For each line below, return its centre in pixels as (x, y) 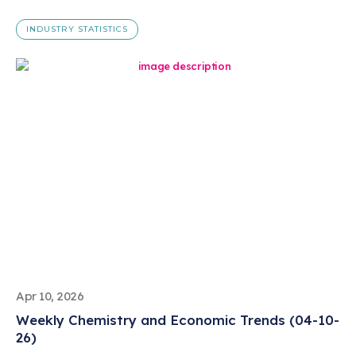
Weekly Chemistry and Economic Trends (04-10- (178, 320)
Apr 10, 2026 (50, 296)
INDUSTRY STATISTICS (77, 29)
